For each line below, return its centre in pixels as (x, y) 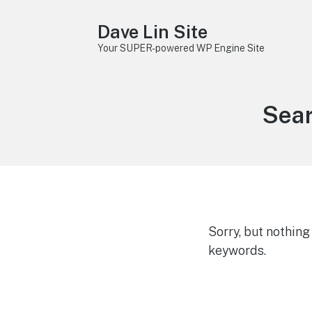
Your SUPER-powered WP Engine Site (181, 48)
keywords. (237, 251)
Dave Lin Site (152, 32)
